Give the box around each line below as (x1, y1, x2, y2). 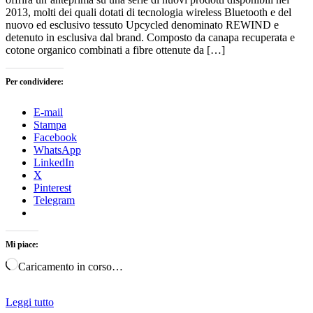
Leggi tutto (6, 296, 54, 309)
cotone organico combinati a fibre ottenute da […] (6, 44, 225, 57)
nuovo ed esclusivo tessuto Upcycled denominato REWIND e (6, 19, 279, 31)
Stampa (34, 119, 66, 131)
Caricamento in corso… (18, 261, 123, 273)
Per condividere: (6, 77, 64, 87)
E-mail (34, 106, 63, 119)
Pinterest (34, 182, 71, 194)
